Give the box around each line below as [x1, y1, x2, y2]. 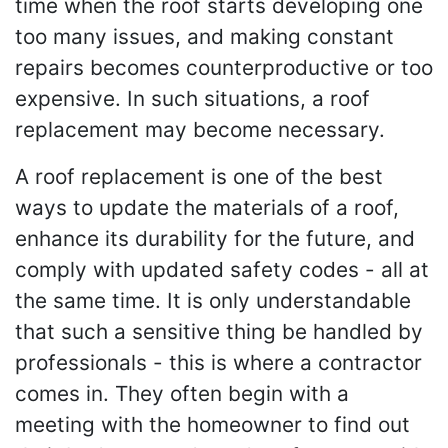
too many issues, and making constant [15, 24, 394, 49]
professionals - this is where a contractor [15, 350, 422, 375]
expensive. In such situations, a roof [15, 86, 370, 111]
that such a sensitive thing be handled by [15, 319, 423, 344]
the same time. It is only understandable [15, 288, 411, 313]
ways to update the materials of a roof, [15, 195, 399, 220]
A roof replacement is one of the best [15, 164, 383, 189]
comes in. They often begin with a [15, 381, 349, 406]
